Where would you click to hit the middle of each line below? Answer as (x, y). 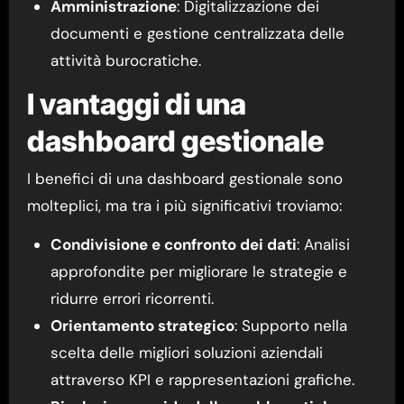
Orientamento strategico (142, 326)
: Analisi (323, 245)
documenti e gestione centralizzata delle (197, 33)
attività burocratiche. (125, 60)
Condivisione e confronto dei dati (173, 245)
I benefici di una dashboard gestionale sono (184, 179)
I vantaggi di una (136, 104)
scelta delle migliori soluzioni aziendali (186, 353)
